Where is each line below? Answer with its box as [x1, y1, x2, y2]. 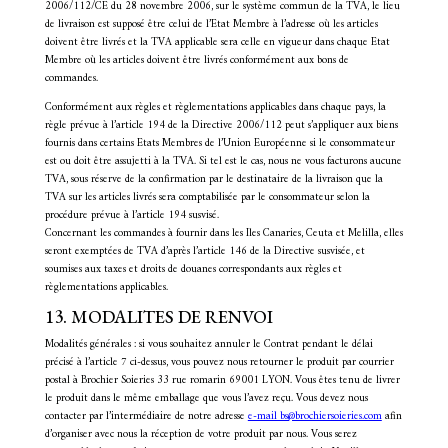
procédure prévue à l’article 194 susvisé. [44, 206, 219, 225]
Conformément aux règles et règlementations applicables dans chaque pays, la [44, 98, 386, 117]
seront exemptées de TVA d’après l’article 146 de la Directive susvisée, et [44, 242, 365, 261]
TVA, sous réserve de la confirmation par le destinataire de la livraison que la [44, 170, 383, 189]
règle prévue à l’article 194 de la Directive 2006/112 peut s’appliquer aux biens [44, 116, 398, 135]
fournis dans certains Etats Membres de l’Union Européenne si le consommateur [44, 134, 395, 153]
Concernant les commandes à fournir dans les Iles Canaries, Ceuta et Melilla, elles [44, 224, 403, 243]
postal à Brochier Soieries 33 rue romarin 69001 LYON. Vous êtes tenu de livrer [44, 371, 400, 390]
